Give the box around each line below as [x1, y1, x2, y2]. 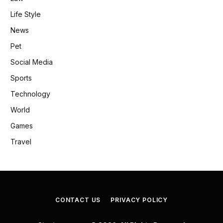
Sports [10, 73, 32, 82]
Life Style [10, 9, 41, 18]
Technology [10, 89, 50, 98]
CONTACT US [55, 196, 101, 204]
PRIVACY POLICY [111, 196, 168, 204]
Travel [10, 137, 31, 146]
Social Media [10, 57, 53, 66]
